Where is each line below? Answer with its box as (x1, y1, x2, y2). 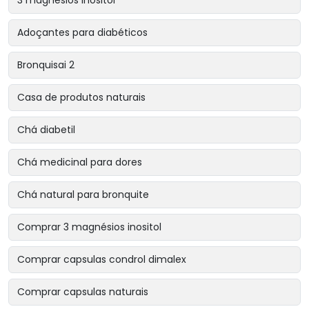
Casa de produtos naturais (17, 90, 146, 104)
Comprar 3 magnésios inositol (17, 219, 161, 234)
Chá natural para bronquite (17, 187, 149, 201)
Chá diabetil (17, 122, 75, 137)
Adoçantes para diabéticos (17, 25, 148, 39)
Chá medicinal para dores (17, 154, 142, 169)
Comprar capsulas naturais (17, 284, 148, 299)
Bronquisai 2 (17, 57, 74, 72)
